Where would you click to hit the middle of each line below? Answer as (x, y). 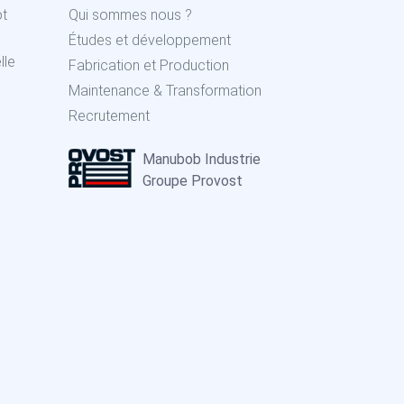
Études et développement (150, 41)
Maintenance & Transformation (165, 91)
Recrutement (109, 116)
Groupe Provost (193, 181)
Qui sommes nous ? (130, 15)
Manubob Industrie (202, 160)
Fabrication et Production (149, 66)
